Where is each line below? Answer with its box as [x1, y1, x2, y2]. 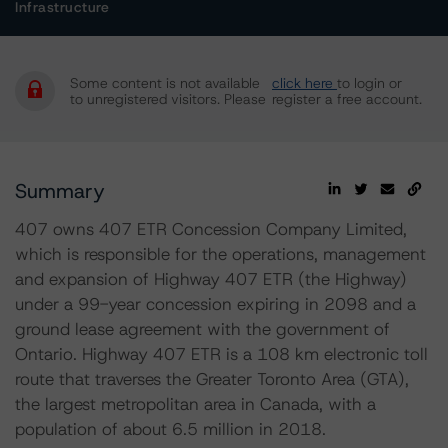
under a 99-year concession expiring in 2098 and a [15, 293, 416, 315]
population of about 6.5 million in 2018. [15, 418, 326, 440]
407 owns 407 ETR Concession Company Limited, [15, 218, 407, 240]
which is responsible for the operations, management [15, 243, 426, 265]
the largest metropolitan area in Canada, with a [15, 393, 376, 415]
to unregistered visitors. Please [70, 90, 266, 108]
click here [272, 74, 337, 92]
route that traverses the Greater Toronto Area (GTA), [15, 368, 409, 390]
